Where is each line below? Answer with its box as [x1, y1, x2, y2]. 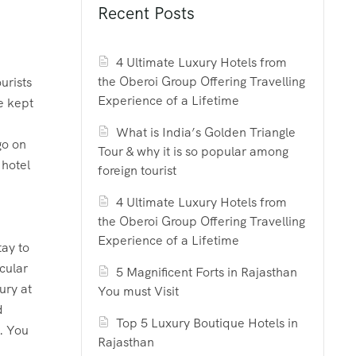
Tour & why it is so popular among [98, 143, 288, 160]
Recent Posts [98, 2, 195, 24]
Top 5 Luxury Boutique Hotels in [116, 315, 299, 331]
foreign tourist [98, 162, 176, 179]
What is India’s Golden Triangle [116, 124, 296, 141]
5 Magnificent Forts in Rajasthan [116, 264, 298, 281]
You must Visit [98, 283, 179, 300]
